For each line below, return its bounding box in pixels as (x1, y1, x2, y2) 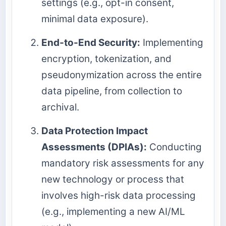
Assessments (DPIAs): (41, 141, 147, 153)
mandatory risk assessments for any (41, 157, 204, 169)
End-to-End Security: (41, 37, 140, 48)
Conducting (147, 141, 202, 153)
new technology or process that (41, 174, 184, 186)
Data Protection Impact (41, 125, 148, 137)
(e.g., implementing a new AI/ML (41, 206, 185, 218)
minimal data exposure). (41, 13, 148, 25)
